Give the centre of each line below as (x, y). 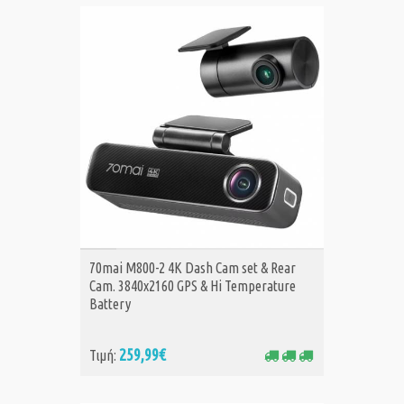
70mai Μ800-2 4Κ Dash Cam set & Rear (193, 268)
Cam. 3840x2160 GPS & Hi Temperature (193, 286)
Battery (110, 304)
